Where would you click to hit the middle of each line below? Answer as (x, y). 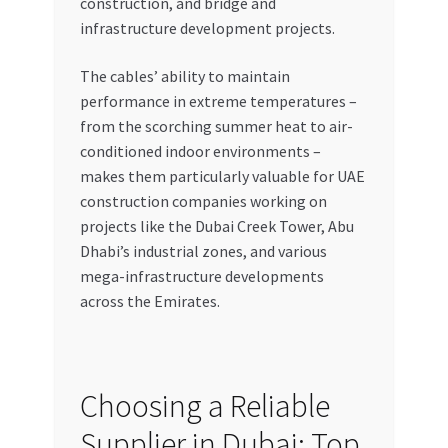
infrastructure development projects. (207, 28)
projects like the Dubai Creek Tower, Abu (216, 226)
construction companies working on (203, 201)
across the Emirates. (149, 301)
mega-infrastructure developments (201, 276)
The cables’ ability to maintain (184, 76)
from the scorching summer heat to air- (216, 126)
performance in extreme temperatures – (218, 101)
